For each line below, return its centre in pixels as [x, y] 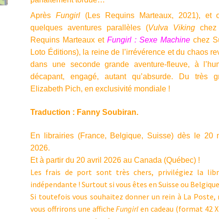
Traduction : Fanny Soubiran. [85, 112]
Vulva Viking [171, 28]
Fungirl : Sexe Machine [149, 40]
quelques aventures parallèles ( [89, 28]
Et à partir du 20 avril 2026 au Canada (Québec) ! [115, 160]
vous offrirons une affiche [73, 208]
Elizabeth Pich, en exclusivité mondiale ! [100, 89]
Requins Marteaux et [69, 40]
